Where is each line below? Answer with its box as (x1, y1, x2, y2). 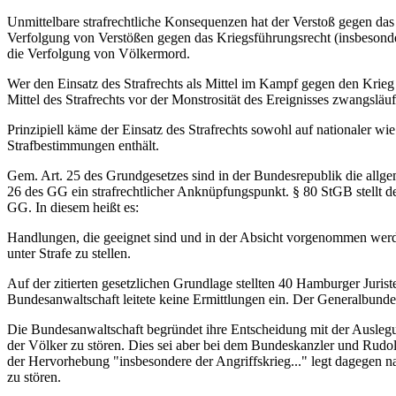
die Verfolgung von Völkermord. (7, 46, 190, 61)
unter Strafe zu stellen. (7, 246, 131, 261)
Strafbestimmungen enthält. (7, 138, 159, 153)
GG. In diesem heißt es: (7, 200, 139, 215)
